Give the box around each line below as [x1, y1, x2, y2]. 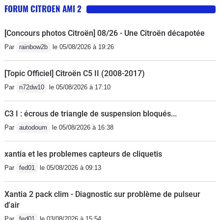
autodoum [19, 123, 47, 131]
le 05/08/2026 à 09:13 [38, 164, 101, 171]
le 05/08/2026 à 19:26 [51, 43, 114, 51]
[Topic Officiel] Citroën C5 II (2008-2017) [4, 68, 145, 78]
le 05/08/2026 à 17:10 [47, 83, 110, 91]
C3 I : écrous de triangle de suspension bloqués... [4, 109, 177, 118]
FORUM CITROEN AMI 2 [4, 2, 82, 15]
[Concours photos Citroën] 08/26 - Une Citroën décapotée [4, 28, 205, 38]
